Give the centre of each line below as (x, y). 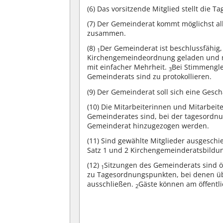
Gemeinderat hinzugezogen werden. (148, 125)
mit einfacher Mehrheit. (128, 67)
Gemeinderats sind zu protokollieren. (150, 77)
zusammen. (107, 33)
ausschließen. (111, 184)
